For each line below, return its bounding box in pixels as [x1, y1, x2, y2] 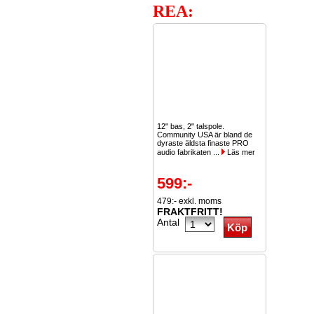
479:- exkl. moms [157, 196, 221, 206]
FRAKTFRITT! [157, 206, 223, 217]
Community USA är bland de [157, 130, 252, 139]
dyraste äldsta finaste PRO [157, 139, 249, 147]
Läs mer [225, 148, 255, 156]
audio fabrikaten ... [157, 148, 221, 156]
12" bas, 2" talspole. [157, 122, 224, 130]
